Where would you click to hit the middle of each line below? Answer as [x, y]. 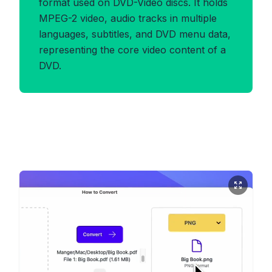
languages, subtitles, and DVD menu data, [135, 34]
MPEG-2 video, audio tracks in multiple [128, 18]
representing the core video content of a [132, 50]
